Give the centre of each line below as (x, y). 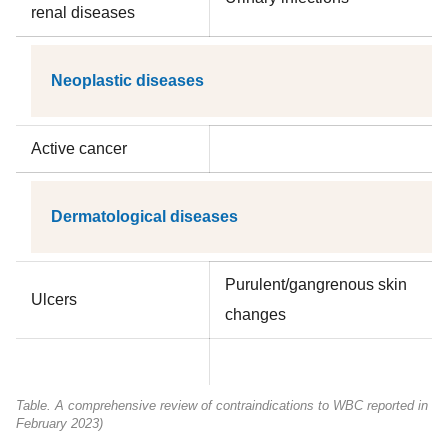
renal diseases (83, 12)
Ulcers (54, 299)
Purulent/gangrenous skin (316, 284)
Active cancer (79, 148)
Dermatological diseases (144, 216)
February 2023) (59, 423)
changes (255, 314)
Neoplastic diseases (127, 80)
